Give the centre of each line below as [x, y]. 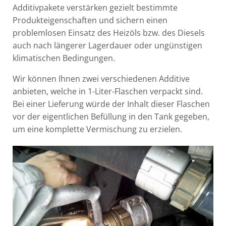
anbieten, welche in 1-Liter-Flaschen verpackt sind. [108, 91]
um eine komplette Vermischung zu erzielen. [97, 129]
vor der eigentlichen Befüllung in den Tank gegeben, [111, 116]
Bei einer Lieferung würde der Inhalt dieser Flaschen [111, 104]
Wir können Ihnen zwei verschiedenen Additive [101, 78]
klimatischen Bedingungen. [64, 58]
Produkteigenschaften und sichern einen [90, 20]
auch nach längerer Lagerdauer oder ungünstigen [107, 45]
